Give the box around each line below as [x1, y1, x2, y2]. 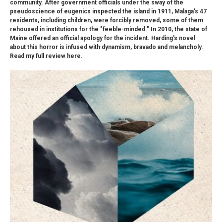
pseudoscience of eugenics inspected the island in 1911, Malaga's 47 [10, 8, 207, 15]
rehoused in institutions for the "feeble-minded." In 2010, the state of [10, 26, 207, 33]
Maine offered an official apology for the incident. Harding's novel [10, 35, 195, 42]
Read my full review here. [10, 53, 83, 60]
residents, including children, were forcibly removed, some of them [10, 17, 203, 24]
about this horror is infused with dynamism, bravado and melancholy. [10, 44, 203, 51]
